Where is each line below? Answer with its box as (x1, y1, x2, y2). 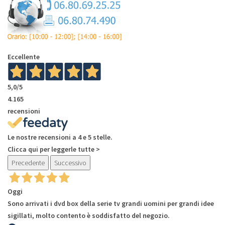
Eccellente (8, 52, 40, 61)
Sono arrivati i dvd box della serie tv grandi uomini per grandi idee (8, 198, 214, 208)
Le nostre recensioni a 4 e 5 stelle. (8, 132, 113, 142)
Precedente (12, 158, 45, 167)
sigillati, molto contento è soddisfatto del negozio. (8, 210, 170, 220)
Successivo (54, 158, 86, 167)
